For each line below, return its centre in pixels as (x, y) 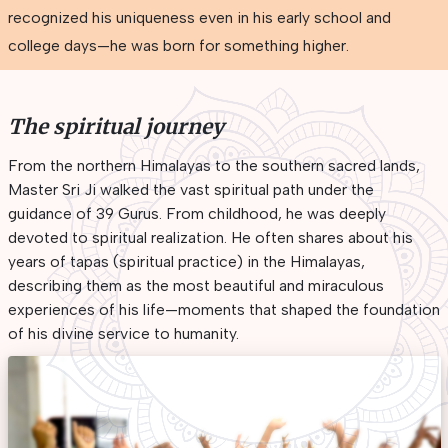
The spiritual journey (115, 126)
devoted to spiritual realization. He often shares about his (210, 237)
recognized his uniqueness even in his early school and (199, 17)
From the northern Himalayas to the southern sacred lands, (213, 165)
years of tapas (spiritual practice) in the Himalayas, (186, 261)
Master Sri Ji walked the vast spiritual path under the (190, 189)
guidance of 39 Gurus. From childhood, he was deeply (196, 213)
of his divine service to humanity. (123, 333)
